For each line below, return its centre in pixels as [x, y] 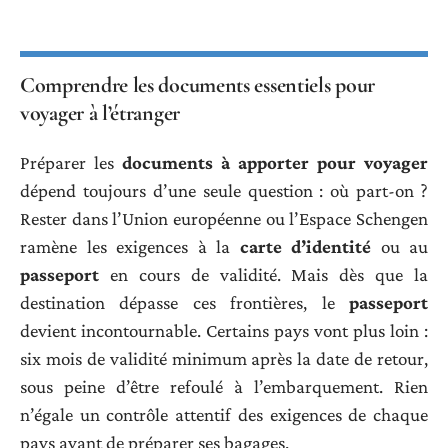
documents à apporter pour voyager [275, 163]
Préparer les [71, 163]
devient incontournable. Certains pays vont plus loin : [224, 331]
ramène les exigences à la [130, 247]
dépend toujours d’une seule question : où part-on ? [224, 191]
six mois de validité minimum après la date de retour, [224, 359]
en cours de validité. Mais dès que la [263, 275]
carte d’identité [305, 247]
